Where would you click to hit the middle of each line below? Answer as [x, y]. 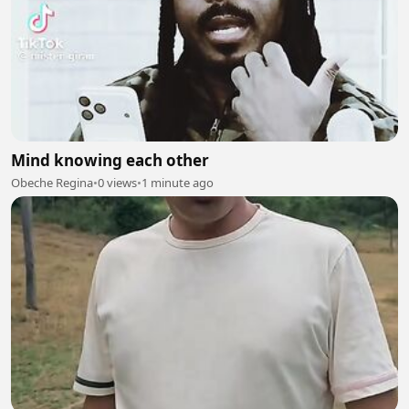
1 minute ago [178, 182]
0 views [117, 182]
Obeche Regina [52, 182]
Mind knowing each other [110, 160]
